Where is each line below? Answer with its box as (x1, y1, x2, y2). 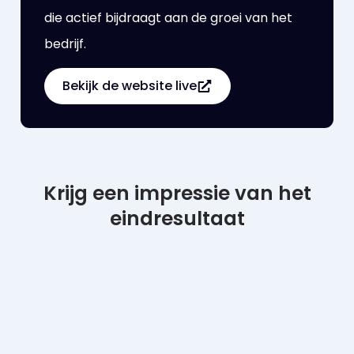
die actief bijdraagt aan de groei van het (44, 8, 293, 27)
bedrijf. (44, 34, 87, 53)
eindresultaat (109, 205, 245, 233)
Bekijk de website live (62, 76, 198, 95)
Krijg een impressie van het (43, 179, 311, 208)
